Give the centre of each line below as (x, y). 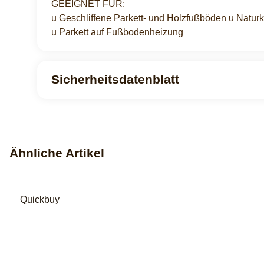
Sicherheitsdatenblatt (115, 79)
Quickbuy (40, 199)
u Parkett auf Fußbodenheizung (117, 32)
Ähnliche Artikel (57, 153)
